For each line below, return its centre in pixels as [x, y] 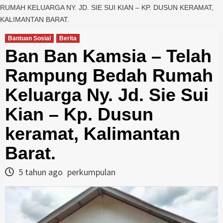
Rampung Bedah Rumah [109, 75]
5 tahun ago [41, 172]
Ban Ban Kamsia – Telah [108, 56]
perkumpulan [91, 172]
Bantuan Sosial [29, 38]
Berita [68, 38]
